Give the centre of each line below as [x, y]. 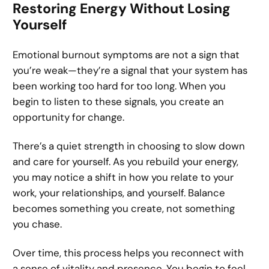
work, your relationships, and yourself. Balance [119, 193]
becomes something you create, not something [124, 209]
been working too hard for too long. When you [119, 86]
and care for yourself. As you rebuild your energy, [126, 162]
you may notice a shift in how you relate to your [123, 177]
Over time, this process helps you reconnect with [128, 253]
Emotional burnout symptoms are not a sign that [126, 54]
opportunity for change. [69, 117]
